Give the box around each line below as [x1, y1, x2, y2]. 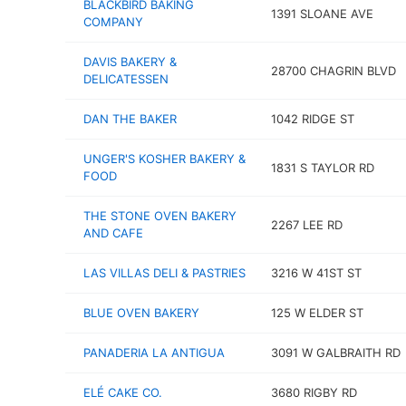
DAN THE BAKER [83, 111, 177, 126]
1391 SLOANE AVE [270, 5, 373, 21]
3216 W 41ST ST [270, 266, 362, 280]
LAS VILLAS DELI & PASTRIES [83, 266, 246, 280]
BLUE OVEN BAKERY [83, 305, 199, 320]
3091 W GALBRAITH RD [270, 345, 401, 360]
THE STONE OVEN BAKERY [83, 208, 237, 223]
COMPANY [83, 14, 143, 29]
